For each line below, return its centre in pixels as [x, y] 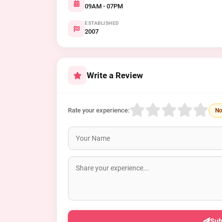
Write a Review [115, 75]
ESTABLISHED [102, 23]
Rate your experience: [99, 110]
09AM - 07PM [104, 6]
